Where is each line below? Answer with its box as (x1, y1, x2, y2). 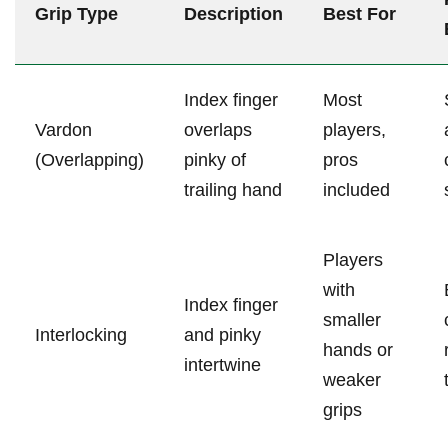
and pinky (184, 324, 261, 345)
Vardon (35, 119, 92, 140)
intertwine (184, 354, 261, 375)
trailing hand (184, 179, 282, 200)
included (323, 179, 390, 200)
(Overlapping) (35, 149, 144, 170)
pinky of (184, 149, 246, 170)
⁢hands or (323, 339, 393, 360)
